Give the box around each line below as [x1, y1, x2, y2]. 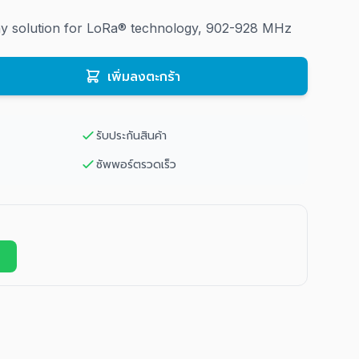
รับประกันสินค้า [96, 128, 167, 142]
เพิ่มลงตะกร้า [107, 68, 180, 84]
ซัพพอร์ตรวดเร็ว [96, 157, 176, 171]
